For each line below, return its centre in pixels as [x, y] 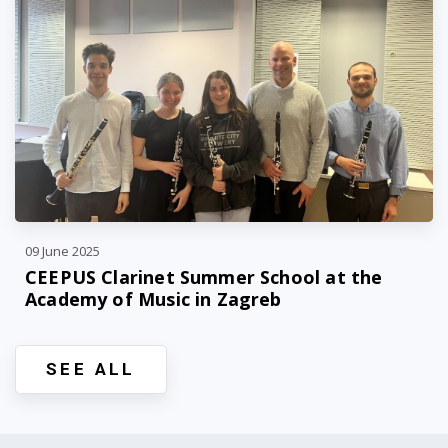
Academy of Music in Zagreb [153, 299]
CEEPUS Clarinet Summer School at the [204, 277]
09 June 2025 [62, 251]
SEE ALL [91, 369]
